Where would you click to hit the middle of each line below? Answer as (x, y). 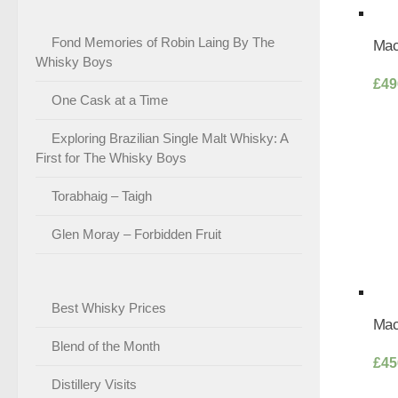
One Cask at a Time (110, 100)
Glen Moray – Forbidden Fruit (136, 234)
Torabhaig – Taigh (102, 196)
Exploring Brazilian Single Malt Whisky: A (170, 138)
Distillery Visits (94, 384)
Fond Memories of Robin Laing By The (163, 42)
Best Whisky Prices (109, 308)
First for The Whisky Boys (111, 158)
